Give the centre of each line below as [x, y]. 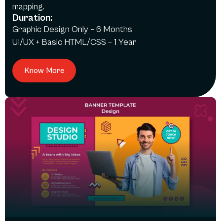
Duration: [32, 18]
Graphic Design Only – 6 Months [72, 30]
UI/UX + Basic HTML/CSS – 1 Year [74, 42]
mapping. [28, 7]
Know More [44, 71]
